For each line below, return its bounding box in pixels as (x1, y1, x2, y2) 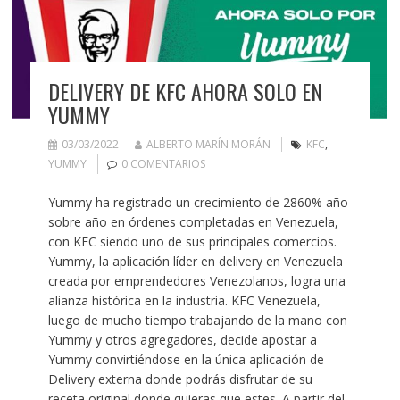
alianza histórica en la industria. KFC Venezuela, (47, 291, 321, 309)
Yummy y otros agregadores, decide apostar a (47, 330, 317, 348)
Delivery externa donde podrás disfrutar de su (47, 370, 312, 387)
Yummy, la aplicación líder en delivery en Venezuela (47, 252, 343, 270)
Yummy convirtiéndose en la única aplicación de (47, 350, 324, 368)
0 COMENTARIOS (121, 155, 205, 171)
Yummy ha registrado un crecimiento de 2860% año (47, 193, 348, 211)
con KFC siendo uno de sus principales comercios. (47, 232, 337, 250)
